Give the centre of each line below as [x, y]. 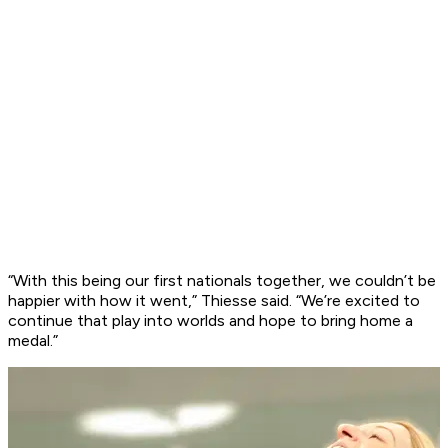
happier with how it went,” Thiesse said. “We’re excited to [214, 301]
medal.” [33, 341]
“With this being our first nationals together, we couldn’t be [222, 281]
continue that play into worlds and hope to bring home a [210, 321]
